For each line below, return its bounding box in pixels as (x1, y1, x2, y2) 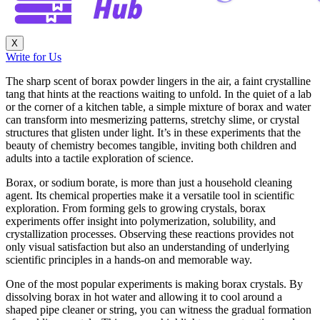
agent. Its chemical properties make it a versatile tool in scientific (6, 189, 294, 201)
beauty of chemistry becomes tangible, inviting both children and (6, 139, 296, 151)
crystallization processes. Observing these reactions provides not (6, 228, 294, 240)
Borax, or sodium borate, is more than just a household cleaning (6, 176, 292, 189)
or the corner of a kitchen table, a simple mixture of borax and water (6, 101, 311, 113)
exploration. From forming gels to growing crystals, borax (6, 202, 266, 214)
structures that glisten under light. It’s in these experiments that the (6, 126, 301, 139)
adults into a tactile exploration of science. (6, 152, 194, 164)
